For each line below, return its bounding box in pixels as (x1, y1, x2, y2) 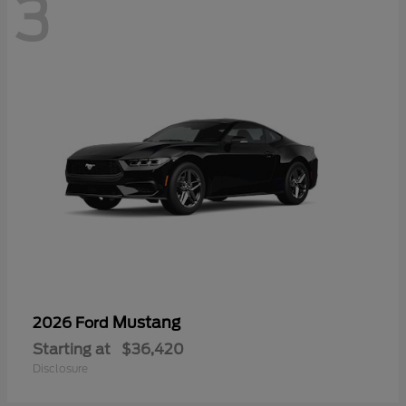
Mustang (112, 314, 180, 333)
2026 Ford (33, 314, 112, 333)
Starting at (33, 341, 111, 359)
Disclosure (33, 362, 88, 376)
